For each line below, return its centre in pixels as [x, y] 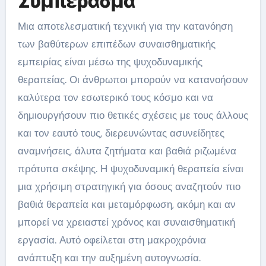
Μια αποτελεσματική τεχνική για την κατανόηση [125, 26]
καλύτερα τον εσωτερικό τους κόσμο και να [115, 97]
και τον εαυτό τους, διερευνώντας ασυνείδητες [121, 133]
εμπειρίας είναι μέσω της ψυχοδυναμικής [110, 61]
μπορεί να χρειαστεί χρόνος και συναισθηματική [126, 222]
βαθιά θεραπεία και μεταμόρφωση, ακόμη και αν [126, 204]
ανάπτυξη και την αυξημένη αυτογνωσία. [109, 257]
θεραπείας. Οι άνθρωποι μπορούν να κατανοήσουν [133, 79]
